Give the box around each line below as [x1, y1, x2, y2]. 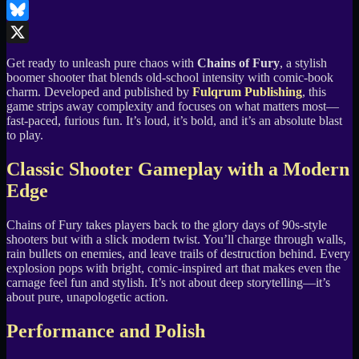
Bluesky [6, 25, 48, 39]
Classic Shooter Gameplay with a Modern [6, 159, 349, 180]
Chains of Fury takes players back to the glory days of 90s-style [6, 218, 327, 232]
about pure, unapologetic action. [6, 290, 168, 305]
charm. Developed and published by [6, 85, 192, 99]
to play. [6, 128, 43, 143]
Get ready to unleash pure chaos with [6, 56, 197, 71]
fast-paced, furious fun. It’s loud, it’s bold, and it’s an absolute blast [6, 114, 342, 128]
